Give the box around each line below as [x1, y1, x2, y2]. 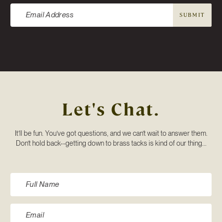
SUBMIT [179, 11, 205, 19]
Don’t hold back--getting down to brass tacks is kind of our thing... [15, 139, 207, 147]
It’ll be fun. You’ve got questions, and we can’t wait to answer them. [14, 129, 208, 137]
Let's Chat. [62, 98, 160, 120]
